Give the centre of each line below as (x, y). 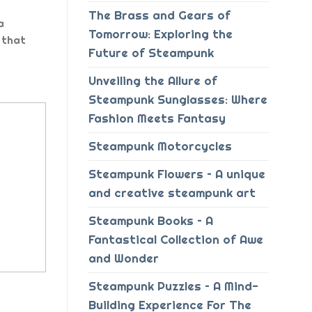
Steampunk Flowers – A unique (177, 174)
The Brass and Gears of (159, 16)
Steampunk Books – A (151, 221)
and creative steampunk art (172, 193)
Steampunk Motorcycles (160, 147)
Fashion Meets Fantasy (157, 119)
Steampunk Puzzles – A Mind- (173, 287)
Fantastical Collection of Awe (176, 240)
